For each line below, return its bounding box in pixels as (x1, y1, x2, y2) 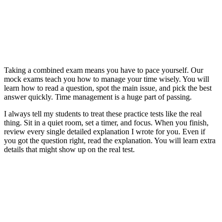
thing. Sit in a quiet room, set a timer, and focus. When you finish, (4, 118, 209, 127)
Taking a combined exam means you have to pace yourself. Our (4, 65, 203, 74)
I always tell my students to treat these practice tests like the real (4, 109, 202, 118)
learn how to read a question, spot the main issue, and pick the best (4, 83, 212, 92)
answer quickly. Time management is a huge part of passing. (4, 92, 192, 101)
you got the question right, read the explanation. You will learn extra (4, 136, 216, 145)
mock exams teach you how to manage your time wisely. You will (4, 74, 209, 83)
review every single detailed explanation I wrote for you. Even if (4, 127, 205, 136)
